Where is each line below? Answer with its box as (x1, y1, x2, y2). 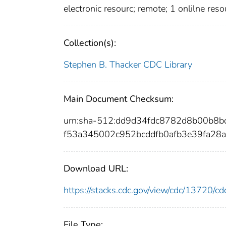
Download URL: (64, 162, 128, 175)
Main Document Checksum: (64, 93, 174, 105)
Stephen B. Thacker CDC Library (64, 59, 192, 71)
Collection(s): (64, 37, 116, 49)
